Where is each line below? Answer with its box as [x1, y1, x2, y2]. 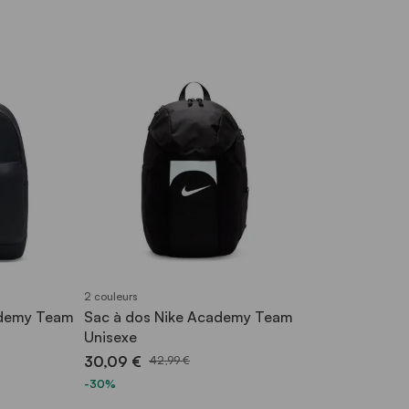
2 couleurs [84, 289, 138, 303]
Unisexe [84, 328, 137, 346]
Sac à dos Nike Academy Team [84, 308, 293, 326]
